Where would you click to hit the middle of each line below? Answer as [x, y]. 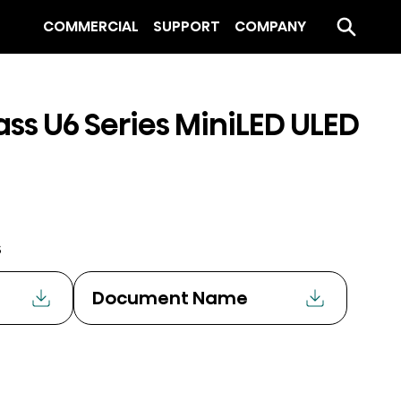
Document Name [170, 298]
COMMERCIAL [91, 26]
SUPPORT [187, 26]
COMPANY [270, 26]
